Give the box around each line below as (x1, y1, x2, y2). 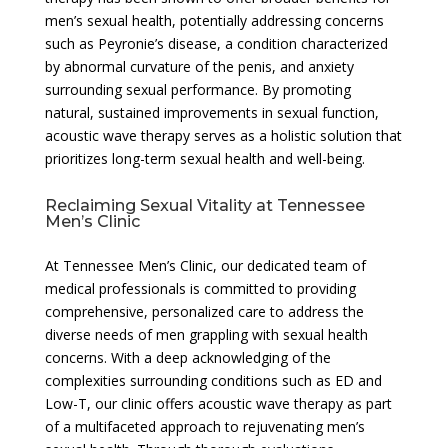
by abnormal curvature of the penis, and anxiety (44, 56, 354, 76)
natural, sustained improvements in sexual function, (44, 102, 379, 122)
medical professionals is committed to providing (44, 278, 356, 298)
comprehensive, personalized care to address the (44, 301, 364, 321)
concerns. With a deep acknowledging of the (44, 347, 331, 367)
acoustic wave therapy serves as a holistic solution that (44, 125, 402, 145)
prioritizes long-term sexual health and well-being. (44, 148, 365, 168)
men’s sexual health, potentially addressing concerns (44, 10, 384, 30)
